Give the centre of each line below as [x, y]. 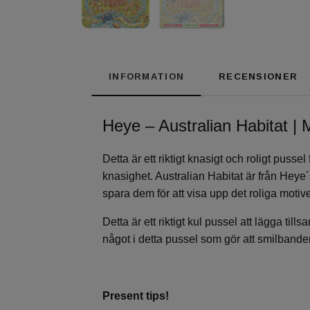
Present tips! [136, 295]
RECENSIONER [258, 76]
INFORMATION [147, 76]
